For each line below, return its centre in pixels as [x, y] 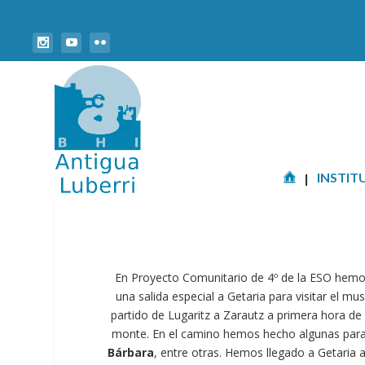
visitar [312, 296]
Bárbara [130, 352]
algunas [320, 334]
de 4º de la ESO [291, 277]
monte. [131, 334]
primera [297, 315]
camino [201, 334]
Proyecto [155, 277]
